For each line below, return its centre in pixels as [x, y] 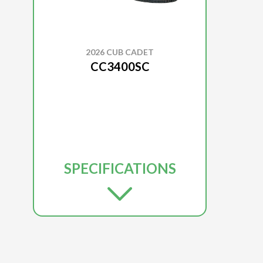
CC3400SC [120, 66]
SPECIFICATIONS [120, 168]
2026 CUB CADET [120, 52]
